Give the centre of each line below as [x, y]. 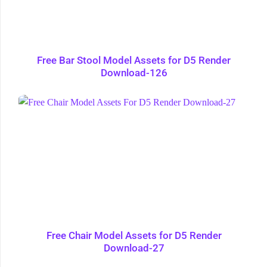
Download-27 [134, 249]
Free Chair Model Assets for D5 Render [134, 236]
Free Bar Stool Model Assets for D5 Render [134, 60]
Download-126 [134, 73]
